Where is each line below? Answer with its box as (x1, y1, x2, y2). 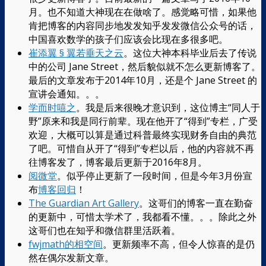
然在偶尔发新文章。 (28, 251, 114, 264)
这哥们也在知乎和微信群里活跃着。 (28, 223, 180, 237)
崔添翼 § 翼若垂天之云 (28, 46, 123, 59)
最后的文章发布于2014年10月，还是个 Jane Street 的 (28, 73, 257, 87)
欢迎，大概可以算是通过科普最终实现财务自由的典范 (28, 128, 256, 141)
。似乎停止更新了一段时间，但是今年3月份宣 (57, 169, 252, 182)
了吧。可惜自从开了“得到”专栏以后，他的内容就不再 (28, 141, 254, 155)
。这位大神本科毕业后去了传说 (123, 46, 256, 59)
